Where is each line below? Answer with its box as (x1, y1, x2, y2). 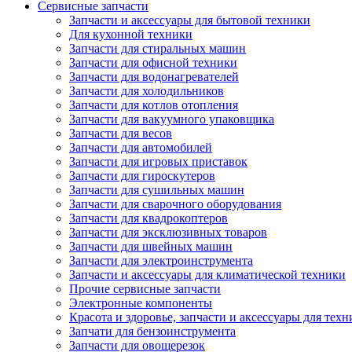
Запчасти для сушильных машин (69, 183, 244, 196)
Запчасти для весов (69, 126, 172, 140)
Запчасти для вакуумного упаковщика (69, 112, 274, 126)
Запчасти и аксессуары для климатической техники (69, 268, 346, 281)
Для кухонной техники (69, 27, 192, 41)
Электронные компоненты (69, 296, 212, 310)
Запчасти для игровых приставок (69, 155, 247, 168)
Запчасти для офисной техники (69, 56, 237, 69)
